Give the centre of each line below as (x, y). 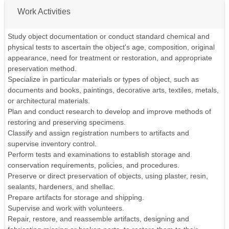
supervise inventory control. (52, 143)
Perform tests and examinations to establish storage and (99, 154)
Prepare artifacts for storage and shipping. (76, 197)
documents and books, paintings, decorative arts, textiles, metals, (113, 90)
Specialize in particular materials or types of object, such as (103, 79)
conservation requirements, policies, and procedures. (94, 165)
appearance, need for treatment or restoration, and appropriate (110, 58)
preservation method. (42, 68)
